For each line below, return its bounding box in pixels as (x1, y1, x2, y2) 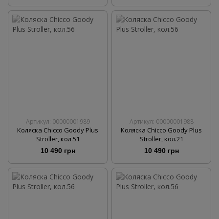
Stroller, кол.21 (139, 134, 183, 143)
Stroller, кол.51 (36, 134, 80, 143)
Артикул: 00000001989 (25, 117, 90, 126)
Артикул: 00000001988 (129, 117, 194, 126)
